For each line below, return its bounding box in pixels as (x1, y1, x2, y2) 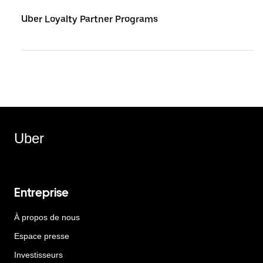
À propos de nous (14, 213, 80, 222)
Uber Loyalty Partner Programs (21, 14, 158, 25)
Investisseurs (14, 250, 63, 259)
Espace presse (14, 231, 69, 241)
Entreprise (14, 186, 69, 200)
